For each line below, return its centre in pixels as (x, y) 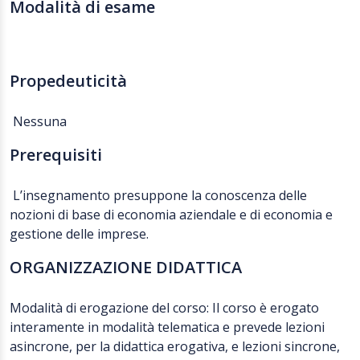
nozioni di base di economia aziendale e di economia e (171, 215)
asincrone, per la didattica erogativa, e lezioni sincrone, (175, 346)
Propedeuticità (68, 81)
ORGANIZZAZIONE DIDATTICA (126, 267)
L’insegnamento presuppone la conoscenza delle (158, 195)
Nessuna (38, 121)
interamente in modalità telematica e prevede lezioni (167, 327)
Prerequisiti (56, 155)
